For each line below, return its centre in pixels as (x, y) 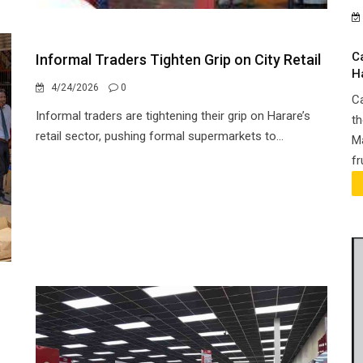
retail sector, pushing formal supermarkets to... (160, 136)
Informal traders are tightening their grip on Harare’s (173, 116)
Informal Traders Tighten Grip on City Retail (178, 60)
